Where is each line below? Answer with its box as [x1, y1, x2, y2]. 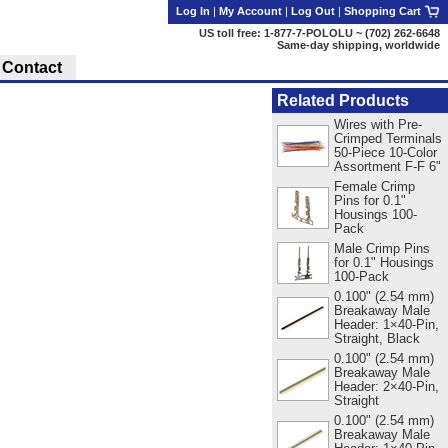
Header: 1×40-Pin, [333, 316, 439, 332]
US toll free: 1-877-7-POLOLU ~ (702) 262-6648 [199, 27, 440, 39]
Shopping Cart [344, 5, 424, 17]
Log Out [291, 5, 335, 17]
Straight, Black [333, 330, 420, 346]
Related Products [277, 92, 409, 109]
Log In [176, 5, 210, 17]
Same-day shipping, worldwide [277, 39, 440, 51]
